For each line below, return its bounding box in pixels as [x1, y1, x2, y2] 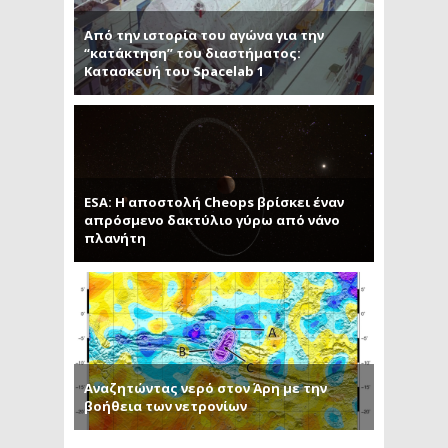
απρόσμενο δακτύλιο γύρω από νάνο [84, 211, 340, 230]
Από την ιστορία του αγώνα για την [84, 25, 324, 44]
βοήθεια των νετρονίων [84, 396, 247, 415]
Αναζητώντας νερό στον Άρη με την [84, 378, 327, 397]
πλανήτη [84, 229, 146, 248]
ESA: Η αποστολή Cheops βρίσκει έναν [84, 193, 344, 212]
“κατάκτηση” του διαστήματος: [84, 43, 301, 62]
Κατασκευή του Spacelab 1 [84, 61, 264, 80]
